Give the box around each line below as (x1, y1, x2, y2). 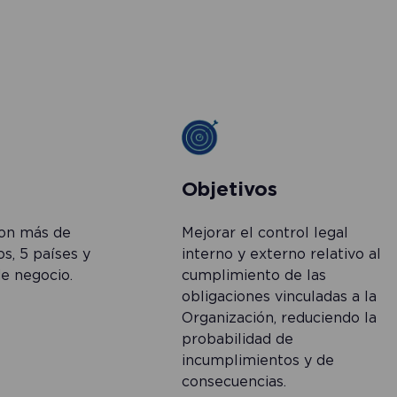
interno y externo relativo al (181, 245, 381, 262)
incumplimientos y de (181, 352, 334, 369)
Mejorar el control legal (181, 224, 348, 241)
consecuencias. (181, 373, 286, 390)
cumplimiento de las (181, 267, 326, 284)
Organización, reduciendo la (181, 309, 377, 326)
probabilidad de (181, 331, 293, 347)
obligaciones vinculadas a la (181, 288, 377, 305)
